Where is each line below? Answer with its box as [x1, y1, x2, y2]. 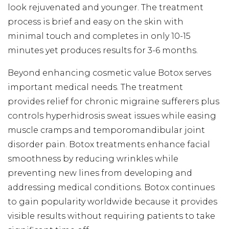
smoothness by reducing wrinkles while [8, 153, 178, 164]
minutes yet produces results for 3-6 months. [8, 45, 198, 55]
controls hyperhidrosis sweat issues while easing [8, 110, 216, 121]
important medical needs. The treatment [8, 82, 183, 92]
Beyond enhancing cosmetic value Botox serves [8, 67, 211, 78]
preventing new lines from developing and [8, 168, 192, 178]
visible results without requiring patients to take [8, 211, 215, 221]
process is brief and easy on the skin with [8, 16, 184, 27]
